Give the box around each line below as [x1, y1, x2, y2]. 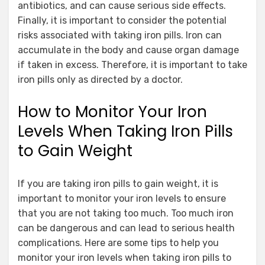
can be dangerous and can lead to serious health [18, 222, 235, 234]
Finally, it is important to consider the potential [18, 14, 227, 26]
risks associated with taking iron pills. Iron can [18, 29, 222, 41]
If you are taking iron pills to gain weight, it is [18, 177, 218, 189]
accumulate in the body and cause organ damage [18, 44, 239, 56]
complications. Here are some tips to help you [18, 237, 219, 248]
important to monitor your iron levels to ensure [18, 192, 226, 204]
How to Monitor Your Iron [18, 101, 207, 122]
